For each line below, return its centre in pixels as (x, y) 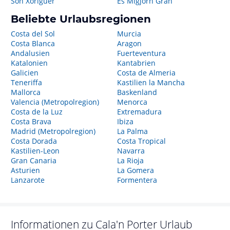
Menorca (132, 102)
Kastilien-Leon (35, 151)
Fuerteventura (141, 53)
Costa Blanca (33, 43)
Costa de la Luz (37, 112)
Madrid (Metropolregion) (53, 131)
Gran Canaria (34, 160)
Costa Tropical (141, 141)
